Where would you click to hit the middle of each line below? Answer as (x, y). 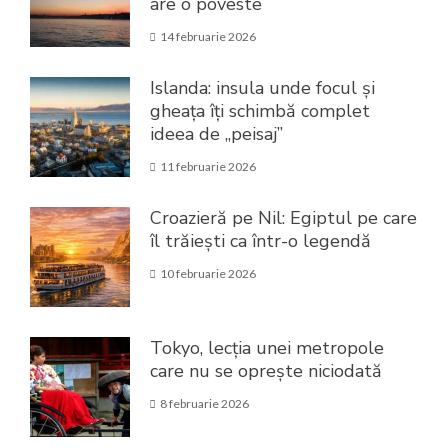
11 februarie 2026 (208, 166)
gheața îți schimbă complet (260, 110)
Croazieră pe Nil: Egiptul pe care (283, 217)
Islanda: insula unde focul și (262, 87)
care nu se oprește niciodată (266, 370)
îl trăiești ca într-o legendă (260, 240)
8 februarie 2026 (204, 403)
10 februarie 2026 (208, 273)
